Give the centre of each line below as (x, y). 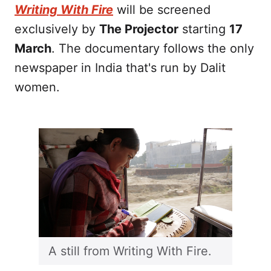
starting (204, 29)
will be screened (162, 9)
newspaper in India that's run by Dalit (120, 67)
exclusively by (57, 29)
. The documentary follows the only (153, 48)
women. (37, 87)
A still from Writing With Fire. (130, 251)
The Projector (139, 29)
